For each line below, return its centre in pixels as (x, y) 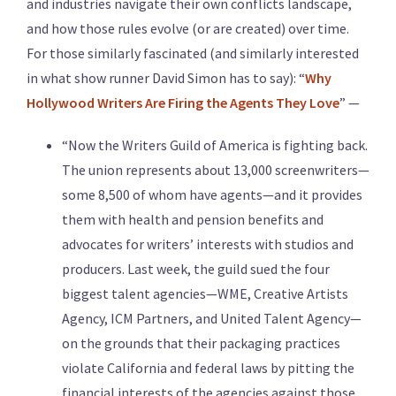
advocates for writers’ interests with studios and (208, 244)
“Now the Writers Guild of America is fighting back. (215, 145)
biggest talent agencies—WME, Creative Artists (205, 294)
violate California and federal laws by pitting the (208, 368)
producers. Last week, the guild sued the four (196, 269)
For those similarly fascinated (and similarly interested (193, 53)
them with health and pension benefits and (193, 220)
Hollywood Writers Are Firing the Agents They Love (183, 103)
